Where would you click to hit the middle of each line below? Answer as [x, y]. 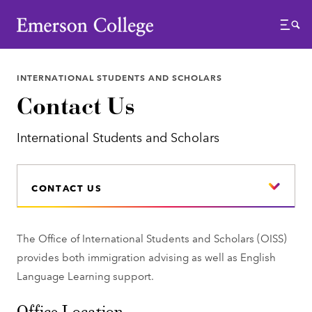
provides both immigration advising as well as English [147, 256]
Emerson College [60, 18]
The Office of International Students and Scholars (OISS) [152, 237]
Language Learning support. [87, 275]
